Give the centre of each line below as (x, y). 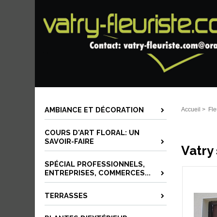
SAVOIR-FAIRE (69, 141)
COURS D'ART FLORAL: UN (92, 132)
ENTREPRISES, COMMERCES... (98, 173)
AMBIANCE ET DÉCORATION (94, 110)
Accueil (191, 109)
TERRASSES (66, 195)
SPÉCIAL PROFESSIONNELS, (95, 164)
